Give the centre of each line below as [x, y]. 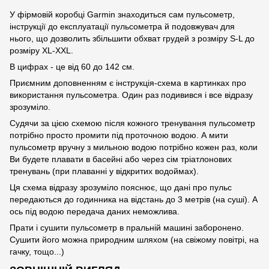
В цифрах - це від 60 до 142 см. [72, 66]
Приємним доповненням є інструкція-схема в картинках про [128, 83]
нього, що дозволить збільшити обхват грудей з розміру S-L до [132, 38]
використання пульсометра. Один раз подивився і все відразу [131, 95]
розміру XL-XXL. [41, 50]
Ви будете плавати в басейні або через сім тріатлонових [121, 159]
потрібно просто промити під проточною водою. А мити [119, 135]
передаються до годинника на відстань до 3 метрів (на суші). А [134, 199]
